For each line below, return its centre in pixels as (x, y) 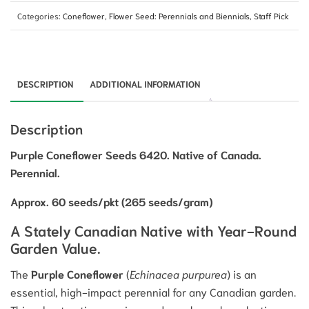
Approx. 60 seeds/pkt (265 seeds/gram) (111, 201)
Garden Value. (56, 248)
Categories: (40, 16)
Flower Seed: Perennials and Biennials (179, 16)
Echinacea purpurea (178, 274)
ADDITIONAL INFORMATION (145, 84)
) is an (242, 274)
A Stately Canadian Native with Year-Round (153, 230)
